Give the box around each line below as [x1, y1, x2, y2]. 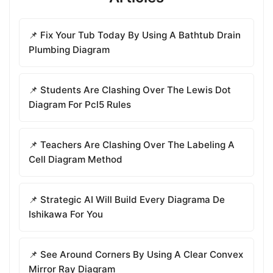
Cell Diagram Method [29, 154, 122, 166]
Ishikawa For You [29, 208, 103, 221]
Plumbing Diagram [29, 44, 110, 56]
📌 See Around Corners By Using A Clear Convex [29, 249, 243, 261]
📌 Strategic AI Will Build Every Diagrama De [29, 194, 225, 206]
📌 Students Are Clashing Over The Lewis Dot [29, 84, 231, 96]
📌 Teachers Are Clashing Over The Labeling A [29, 139, 235, 151]
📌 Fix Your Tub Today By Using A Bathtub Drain [29, 29, 241, 41]
